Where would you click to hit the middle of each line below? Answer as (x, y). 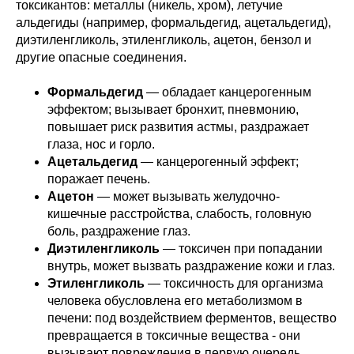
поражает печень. (99, 179)
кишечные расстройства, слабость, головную (179, 214)
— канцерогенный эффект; (220, 162)
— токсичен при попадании (243, 249)
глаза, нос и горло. (101, 144)
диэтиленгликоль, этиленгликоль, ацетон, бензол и (164, 40)
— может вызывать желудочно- (188, 196)
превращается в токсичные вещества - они (174, 335)
